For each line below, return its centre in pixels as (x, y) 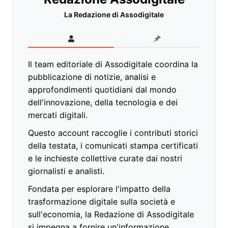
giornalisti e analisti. (66, 171)
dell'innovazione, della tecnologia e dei (103, 103)
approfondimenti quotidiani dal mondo (102, 90)
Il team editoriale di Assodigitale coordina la (113, 64)
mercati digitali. (58, 115)
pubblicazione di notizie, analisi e (92, 77)
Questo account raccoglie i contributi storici (113, 133)
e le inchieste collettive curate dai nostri (105, 159)
